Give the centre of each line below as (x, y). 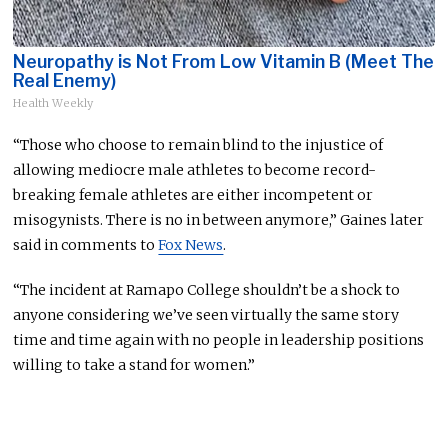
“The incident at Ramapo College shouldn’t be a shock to (207, 290)
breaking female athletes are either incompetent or (193, 195)
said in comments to (86, 245)
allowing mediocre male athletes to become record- (195, 170)
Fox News (191, 245)
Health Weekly (53, 103)
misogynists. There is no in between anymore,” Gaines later (219, 220)
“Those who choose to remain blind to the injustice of (198, 145)
